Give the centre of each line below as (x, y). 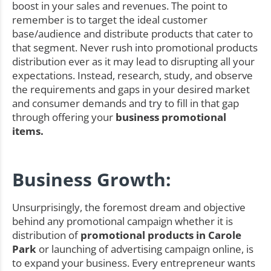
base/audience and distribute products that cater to (132, 33)
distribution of (46, 235)
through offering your (64, 117)
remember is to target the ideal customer (110, 19)
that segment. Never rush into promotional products (135, 47)
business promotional (171, 117)
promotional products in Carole (161, 235)
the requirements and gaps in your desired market (131, 89)
